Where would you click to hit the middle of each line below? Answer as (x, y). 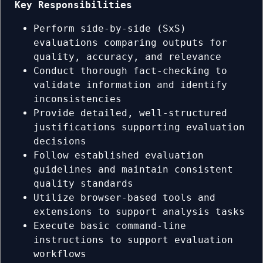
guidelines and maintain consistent (133, 170)
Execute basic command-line (110, 226)
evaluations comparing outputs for (130, 43)
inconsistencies (77, 99)
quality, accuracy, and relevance (127, 57)
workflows (60, 254)
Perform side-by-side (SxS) (110, 29)
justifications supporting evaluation (139, 127)
